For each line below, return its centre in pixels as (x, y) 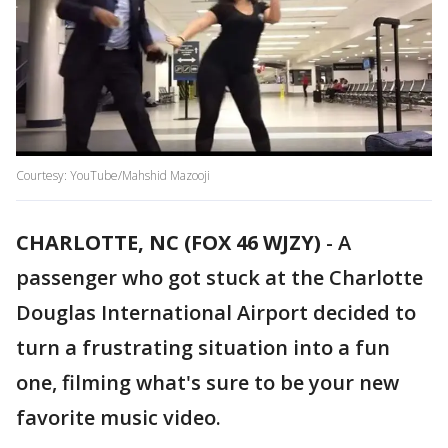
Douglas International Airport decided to (216, 313)
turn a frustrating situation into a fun (203, 348)
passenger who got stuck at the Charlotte (219, 278)
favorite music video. (118, 418)
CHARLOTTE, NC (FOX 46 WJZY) (168, 243)
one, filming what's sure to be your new (207, 383)
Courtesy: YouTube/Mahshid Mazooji (114, 176)
